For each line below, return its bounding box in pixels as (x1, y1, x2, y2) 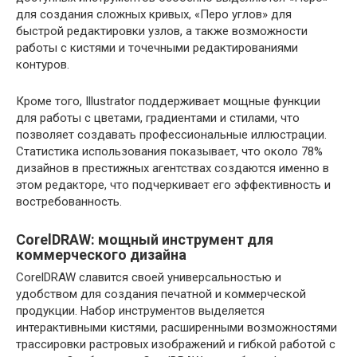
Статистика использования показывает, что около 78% (16, 144, 323, 159)
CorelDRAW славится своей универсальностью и (16, 270, 281, 284)
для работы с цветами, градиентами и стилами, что (16, 111, 300, 125)
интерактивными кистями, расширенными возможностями (16, 320, 337, 335)
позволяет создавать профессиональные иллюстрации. (16, 127, 327, 142)
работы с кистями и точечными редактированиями (16, 41, 298, 55)
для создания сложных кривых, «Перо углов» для (16, 7, 292, 22)
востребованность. (16, 194, 122, 209)
